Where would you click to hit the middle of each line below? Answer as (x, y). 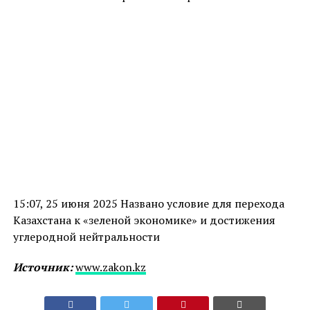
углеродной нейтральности (86, 237)
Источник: (43, 267)
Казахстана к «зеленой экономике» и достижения (144, 220)
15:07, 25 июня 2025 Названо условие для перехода (148, 204)
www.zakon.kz (110, 267)
